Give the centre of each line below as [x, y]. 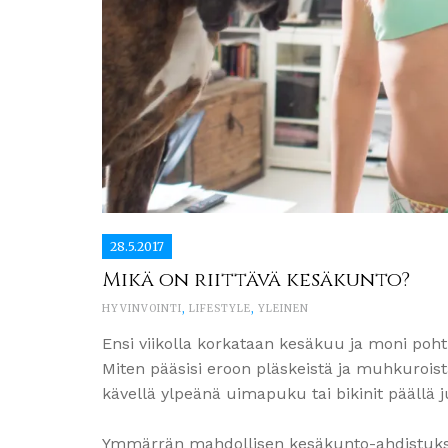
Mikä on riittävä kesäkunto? [256, 279]
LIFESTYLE [220, 308]
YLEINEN [283, 308]
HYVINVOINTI [142, 308]
